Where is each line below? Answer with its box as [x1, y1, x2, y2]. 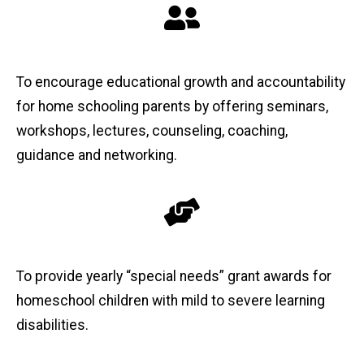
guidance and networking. [16, 146, 177, 163]
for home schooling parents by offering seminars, [16, 97, 328, 115]
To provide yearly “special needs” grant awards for [16, 268, 331, 285]
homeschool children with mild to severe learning [16, 292, 325, 310]
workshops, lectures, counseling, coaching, [16, 122, 288, 139]
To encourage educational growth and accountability [16, 73, 345, 90]
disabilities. [16, 317, 89, 334]
